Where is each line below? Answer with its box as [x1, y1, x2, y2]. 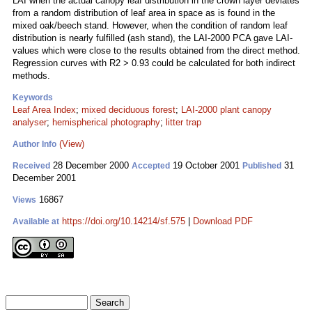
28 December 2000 [50, 160, 132, 171]
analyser [13, 117, 47, 127]
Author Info [13, 139, 56, 149]
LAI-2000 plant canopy [181, 104, 272, 115]
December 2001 [13, 173, 76, 183]
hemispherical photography [52, 117, 160, 127]
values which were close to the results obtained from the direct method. [13, 45, 300, 56]
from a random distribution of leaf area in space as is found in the [13, 8, 275, 18]
